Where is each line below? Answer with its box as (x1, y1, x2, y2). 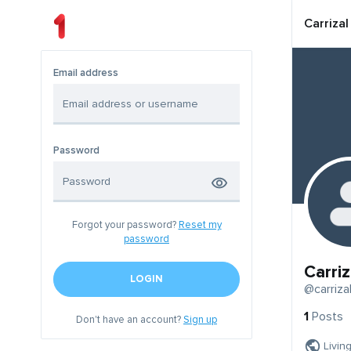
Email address (53, 67, 118, 80)
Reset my (178, 219, 222, 232)
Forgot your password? (71, 219, 179, 232)
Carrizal (304, 16, 349, 31)
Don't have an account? (76, 313, 183, 327)
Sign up (183, 313, 217, 327)
